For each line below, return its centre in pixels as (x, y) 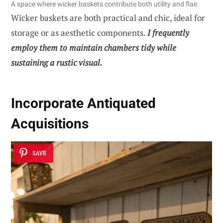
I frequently (168, 32)
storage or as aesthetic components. (79, 32)
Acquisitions (50, 123)
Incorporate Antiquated (83, 103)
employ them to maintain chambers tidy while (94, 47)
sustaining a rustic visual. (57, 62)
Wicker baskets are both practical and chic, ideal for (108, 17)
